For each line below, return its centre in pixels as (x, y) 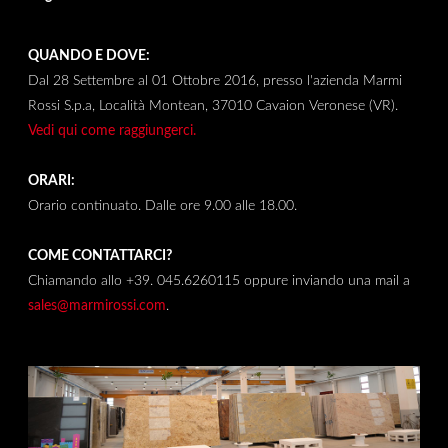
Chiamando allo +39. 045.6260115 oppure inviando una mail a (218, 281)
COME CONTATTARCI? (99, 256)
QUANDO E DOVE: (88, 56)
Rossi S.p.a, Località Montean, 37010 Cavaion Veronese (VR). (212, 106)
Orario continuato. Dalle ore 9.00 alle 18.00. (162, 206)
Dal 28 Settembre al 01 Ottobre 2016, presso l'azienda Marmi (214, 81)
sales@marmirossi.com (96, 306)
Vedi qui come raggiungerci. (111, 131)
